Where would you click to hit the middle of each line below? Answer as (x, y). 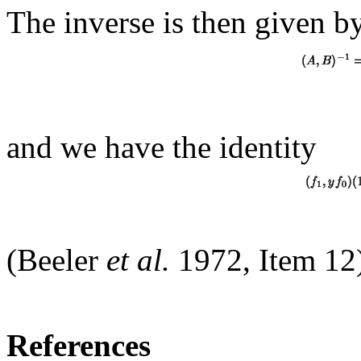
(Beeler (56, 259)
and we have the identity (162, 147)
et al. (142, 259)
